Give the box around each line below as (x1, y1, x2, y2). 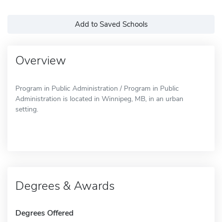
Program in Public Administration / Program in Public (15, 83, 179, 93)
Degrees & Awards (15, 177, 114, 194)
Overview (15, 52, 66, 68)
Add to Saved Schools (74, 19, 148, 29)
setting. (15, 104, 38, 114)
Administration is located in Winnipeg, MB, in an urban (15, 94, 183, 104)
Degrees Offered (15, 207, 73, 219)
